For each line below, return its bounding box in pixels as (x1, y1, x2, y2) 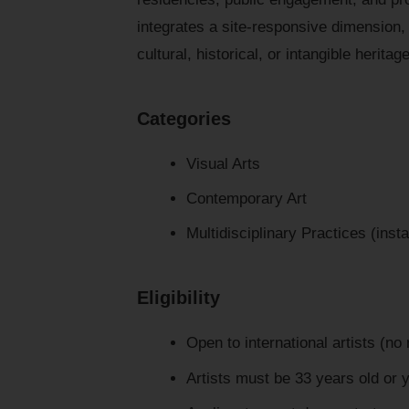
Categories (137, 108, 231, 129)
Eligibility (137, 288, 220, 309)
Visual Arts (185, 154, 260, 173)
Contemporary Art (185, 189, 307, 207)
